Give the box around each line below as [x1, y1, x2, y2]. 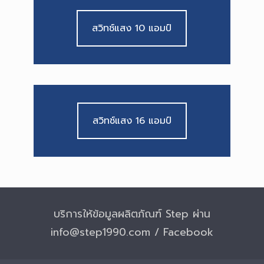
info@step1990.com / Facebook [51, 225, 213, 240]
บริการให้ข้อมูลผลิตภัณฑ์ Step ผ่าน [54, 206, 210, 222]
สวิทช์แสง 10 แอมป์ [92, 21, 172, 36]
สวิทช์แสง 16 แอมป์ [92, 114, 171, 128]
